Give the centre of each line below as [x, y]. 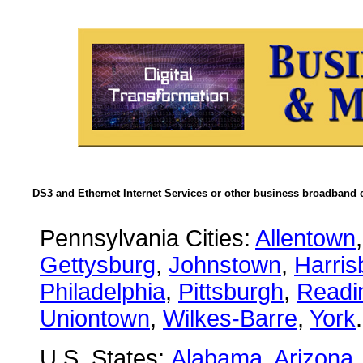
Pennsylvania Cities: [147, 238]
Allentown [305, 238]
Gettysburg [98, 265]
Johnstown [225, 265]
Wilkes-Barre [230, 318]
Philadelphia [102, 292]
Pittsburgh [231, 292]
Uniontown [95, 318]
